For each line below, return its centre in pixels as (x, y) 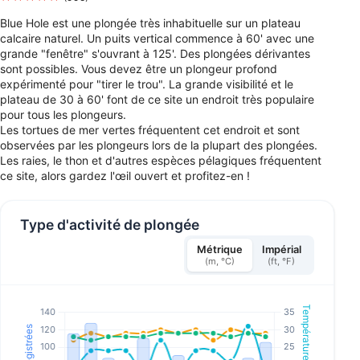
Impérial (281, 250)
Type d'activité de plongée (110, 224)
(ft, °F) (282, 262)
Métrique (219, 250)
